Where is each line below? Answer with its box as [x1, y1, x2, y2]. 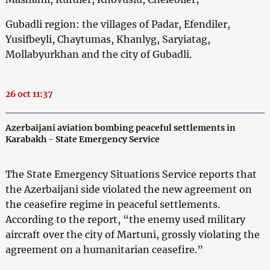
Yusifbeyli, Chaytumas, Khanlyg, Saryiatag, [5, 33, 210, 45]
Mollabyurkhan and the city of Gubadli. [5, 48, 192, 60]
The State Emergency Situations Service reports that [5, 168, 257, 180]
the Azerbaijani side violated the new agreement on [5, 183, 252, 195]
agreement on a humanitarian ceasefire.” [5, 243, 203, 256]
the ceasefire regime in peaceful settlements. [5, 198, 220, 210]
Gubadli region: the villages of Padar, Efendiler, [5, 17, 230, 30]
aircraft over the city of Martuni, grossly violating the [5, 228, 260, 240]
